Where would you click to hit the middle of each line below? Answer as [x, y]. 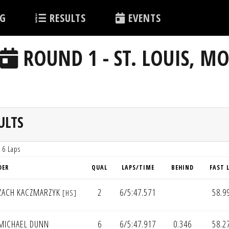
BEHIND [182, 167]
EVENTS [143, 18]
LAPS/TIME [138, 167]
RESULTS [66, 18]
